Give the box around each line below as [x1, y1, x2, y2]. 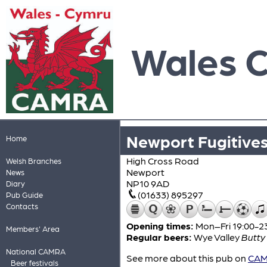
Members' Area [5, 224, 60, 233]
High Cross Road [126, 155, 199, 166]
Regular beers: [126, 231, 192, 243]
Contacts [5, 201, 38, 210]
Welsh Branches [5, 156, 61, 165]
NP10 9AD [126, 178, 169, 189]
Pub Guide [5, 190, 43, 199]
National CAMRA [5, 247, 66, 256]
